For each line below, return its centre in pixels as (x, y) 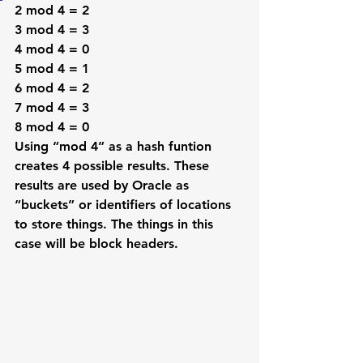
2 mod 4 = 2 (52, 10)
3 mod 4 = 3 (52, 29)
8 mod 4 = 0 (52, 126)
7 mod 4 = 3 (52, 107)
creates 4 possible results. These (114, 165)
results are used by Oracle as (104, 185)
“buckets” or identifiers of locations (125, 204)
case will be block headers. (98, 243)
